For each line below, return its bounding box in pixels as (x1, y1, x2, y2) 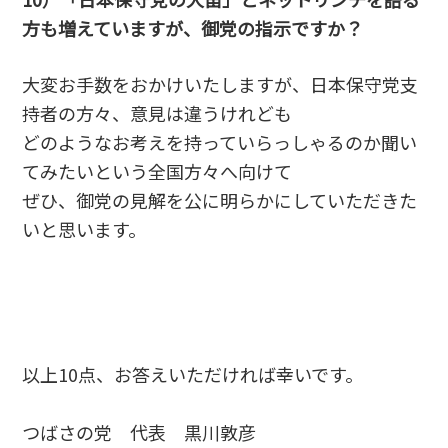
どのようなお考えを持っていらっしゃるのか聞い (22, 128, 418, 155)
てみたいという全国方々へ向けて (22, 157, 293, 184)
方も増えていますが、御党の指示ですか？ (22, 14, 364, 41)
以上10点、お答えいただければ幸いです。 (22, 360, 364, 387)
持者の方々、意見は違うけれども (22, 99, 293, 126)
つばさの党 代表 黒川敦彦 (22, 418, 257, 445)
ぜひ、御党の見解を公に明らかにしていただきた (22, 186, 418, 213)
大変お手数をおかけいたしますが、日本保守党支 (22, 70, 419, 97)
